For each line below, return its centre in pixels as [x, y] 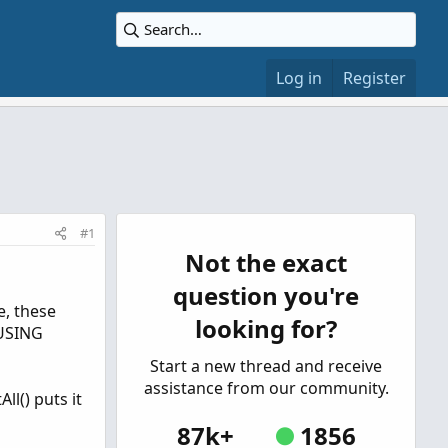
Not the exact [266, 262]
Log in [299, 78]
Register [374, 78]
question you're [266, 295]
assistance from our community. [266, 388]
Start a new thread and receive [266, 366]
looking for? [266, 328]
